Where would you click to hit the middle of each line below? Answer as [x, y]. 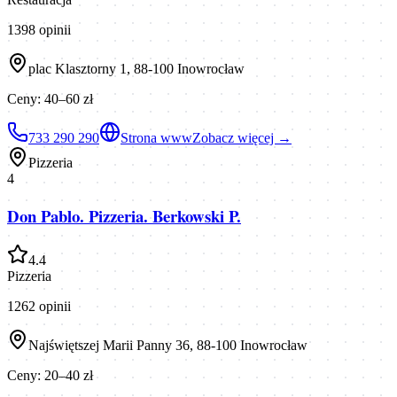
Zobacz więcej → [242, 138]
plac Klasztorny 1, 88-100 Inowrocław [136, 69]
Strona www [156, 138]
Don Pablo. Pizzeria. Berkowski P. [124, 215]
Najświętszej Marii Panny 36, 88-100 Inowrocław [168, 346]
